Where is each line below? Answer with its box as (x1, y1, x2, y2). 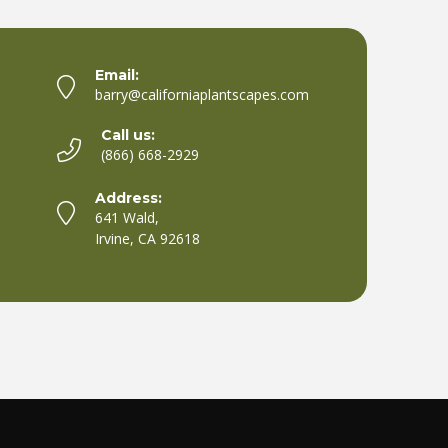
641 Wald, (95, 207, 160, 227)
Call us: (101, 125, 156, 144)
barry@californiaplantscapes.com (95, 84, 310, 104)
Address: (95, 188, 163, 207)
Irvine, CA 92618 (95, 228, 201, 248)
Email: (95, 65, 140, 84)
